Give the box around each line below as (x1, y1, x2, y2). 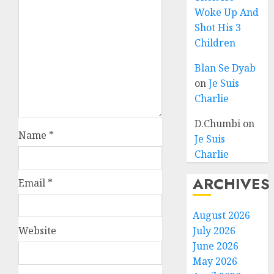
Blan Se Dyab (194, 61, 256, 75)
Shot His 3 (194, 21, 242, 34)
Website (18, 224, 56, 237)
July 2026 (193, 224, 236, 237)
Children (194, 36, 236, 50)
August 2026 (193, 209, 251, 222)
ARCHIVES (193, 173, 270, 194)
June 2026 (193, 239, 239, 253)
